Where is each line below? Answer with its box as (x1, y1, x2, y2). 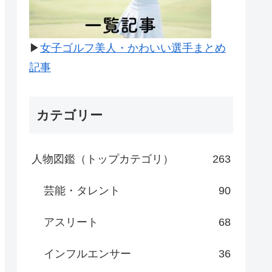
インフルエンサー (44, 248, 131, 260)
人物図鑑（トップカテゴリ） (32, 153, 174, 166)
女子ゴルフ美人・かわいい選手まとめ (40, 41, 226, 54)
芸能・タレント (44, 185, 120, 197)
